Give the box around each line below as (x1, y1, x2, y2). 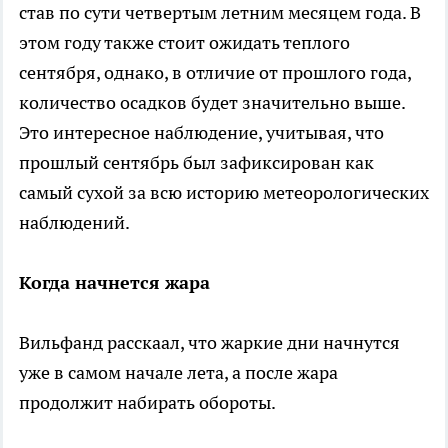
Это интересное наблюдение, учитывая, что (19, 120, 384, 144)
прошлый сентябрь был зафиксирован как (19, 150, 374, 174)
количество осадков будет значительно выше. (19, 90, 405, 114)
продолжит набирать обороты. (19, 390, 276, 414)
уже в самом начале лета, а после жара (19, 360, 338, 384)
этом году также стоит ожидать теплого (19, 30, 350, 54)
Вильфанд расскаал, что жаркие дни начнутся (19, 330, 400, 354)
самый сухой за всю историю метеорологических (19, 180, 429, 204)
